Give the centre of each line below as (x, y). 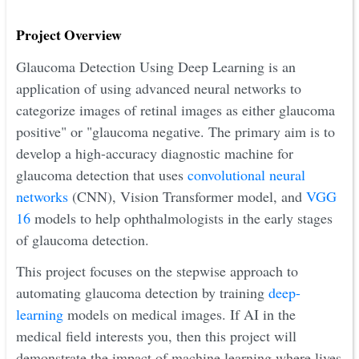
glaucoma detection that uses (102, 175)
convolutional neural (246, 175)
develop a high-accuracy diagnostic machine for (155, 153)
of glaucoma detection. (83, 240)
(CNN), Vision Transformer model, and (187, 196)
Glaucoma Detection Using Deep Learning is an (156, 67)
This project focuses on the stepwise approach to (157, 271)
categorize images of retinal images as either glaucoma (175, 110)
